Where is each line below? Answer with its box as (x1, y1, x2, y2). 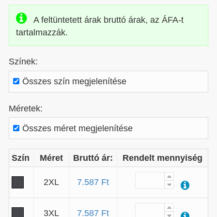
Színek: (8, 56, 38, 67)
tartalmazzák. (15, 26, 68, 38)
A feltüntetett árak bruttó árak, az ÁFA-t (33, 14, 184, 25)
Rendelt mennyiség (122, 152, 202, 163)
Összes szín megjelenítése (22, 76, 126, 87)
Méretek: (8, 102, 43, 114)
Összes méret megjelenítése (22, 122, 133, 134)
